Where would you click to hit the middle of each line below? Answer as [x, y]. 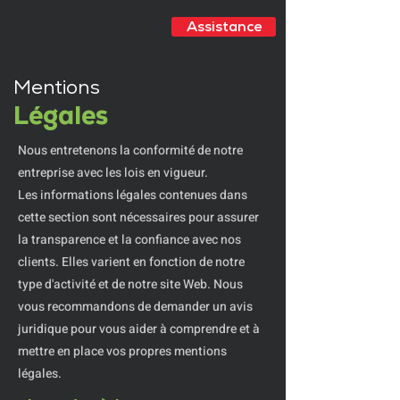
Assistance [224, 27]
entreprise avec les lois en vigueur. [113, 173]
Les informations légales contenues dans [133, 195]
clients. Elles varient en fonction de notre [131, 262]
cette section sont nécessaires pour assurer [138, 217]
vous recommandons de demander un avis [135, 307]
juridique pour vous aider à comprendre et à [139, 329]
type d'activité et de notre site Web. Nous [130, 284]
